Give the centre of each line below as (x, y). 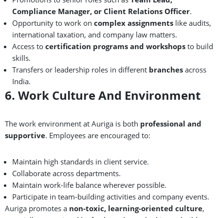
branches (166, 69)
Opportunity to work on (53, 23)
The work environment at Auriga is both (73, 123)
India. (21, 81)
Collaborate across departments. (66, 173)
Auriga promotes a (37, 208)
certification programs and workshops (115, 46)
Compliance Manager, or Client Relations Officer (101, 11)
